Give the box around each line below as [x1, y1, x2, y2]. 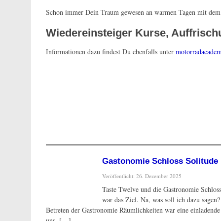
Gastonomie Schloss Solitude [102, 156, 218, 166]
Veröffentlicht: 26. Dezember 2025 [102, 172, 182, 180]
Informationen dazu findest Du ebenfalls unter [46, 47, 176, 57]
